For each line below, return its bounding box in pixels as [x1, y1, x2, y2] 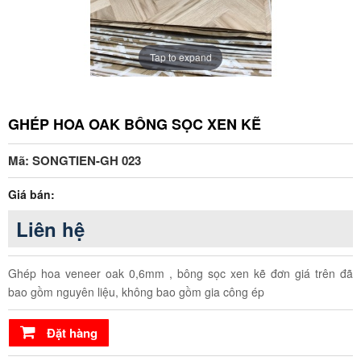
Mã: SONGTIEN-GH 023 [8, 151, 141, 169]
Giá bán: [8, 185, 55, 202]
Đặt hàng [47, 323, 98, 342]
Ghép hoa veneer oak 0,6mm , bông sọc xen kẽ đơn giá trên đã [8, 264, 353, 281]
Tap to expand [149, 50, 212, 64]
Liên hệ [16, 214, 85, 243]
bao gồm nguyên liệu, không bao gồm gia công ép [8, 283, 264, 300]
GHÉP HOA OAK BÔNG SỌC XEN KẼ [8, 113, 261, 135]
